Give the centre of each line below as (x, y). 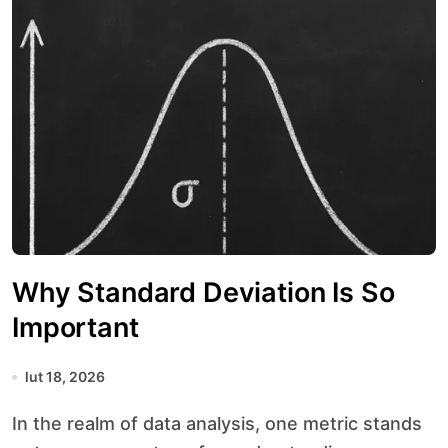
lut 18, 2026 (65, 376)
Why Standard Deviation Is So (203, 292)
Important (75, 327)
